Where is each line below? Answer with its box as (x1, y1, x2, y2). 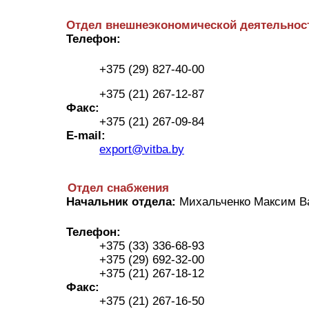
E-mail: (66, 129, 106, 143)
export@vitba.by (99, 143, 184, 157)
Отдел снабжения (33, 181, 169, 195)
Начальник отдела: (66, 195, 176, 209)
